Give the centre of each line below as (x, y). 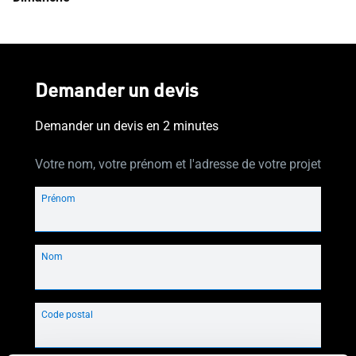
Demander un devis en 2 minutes (127, 126)
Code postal (67, 315)
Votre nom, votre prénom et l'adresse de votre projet (178, 164)
